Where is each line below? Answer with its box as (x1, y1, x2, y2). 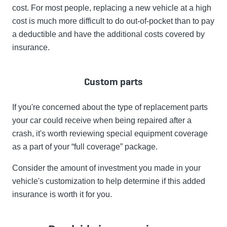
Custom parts (84, 75, 143, 89)
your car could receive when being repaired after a (12, 116, 192, 125)
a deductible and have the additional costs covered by (12, 30, 205, 39)
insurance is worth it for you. (12, 190, 112, 199)
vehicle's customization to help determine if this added (12, 177, 205, 186)
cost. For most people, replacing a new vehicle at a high (12, 4, 211, 13)
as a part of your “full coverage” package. (12, 142, 158, 152)
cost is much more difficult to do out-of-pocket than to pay (12, 17, 214, 26)
